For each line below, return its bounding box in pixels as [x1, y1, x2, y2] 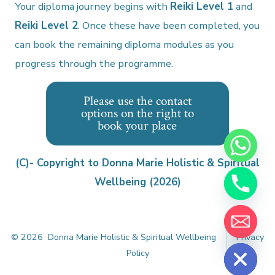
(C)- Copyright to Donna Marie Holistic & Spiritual [15, 156, 260, 171]
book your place [98, 117, 177, 134]
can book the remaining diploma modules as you [15, 37, 234, 52]
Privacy [236, 231, 265, 244]
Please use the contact [83, 92, 192, 109]
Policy [126, 247, 149, 260]
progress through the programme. [15, 56, 174, 71]
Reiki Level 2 [15, 18, 79, 33]
